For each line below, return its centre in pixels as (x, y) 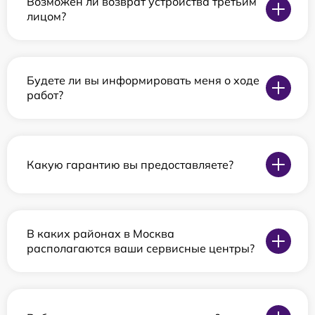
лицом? (46, 16)
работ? (45, 95)
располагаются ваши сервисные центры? (141, 248)
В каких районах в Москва (101, 233)
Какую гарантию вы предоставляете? (130, 164)
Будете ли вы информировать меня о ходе (143, 80)
